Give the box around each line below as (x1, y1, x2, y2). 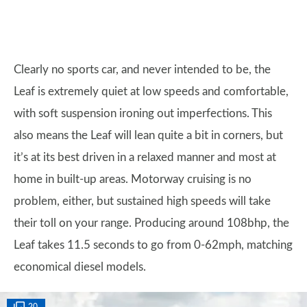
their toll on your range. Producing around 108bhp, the (14, 217, 289, 229)
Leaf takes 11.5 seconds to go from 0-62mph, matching (14, 239, 293, 251)
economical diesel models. (14, 261, 146, 273)
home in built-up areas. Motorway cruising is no (14, 173, 251, 185)
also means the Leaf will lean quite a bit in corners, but (14, 130, 283, 141)
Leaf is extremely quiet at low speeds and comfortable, (14, 86, 288, 97)
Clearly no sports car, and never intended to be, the (14, 64, 271, 75)
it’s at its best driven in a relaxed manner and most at (14, 151, 276, 163)
